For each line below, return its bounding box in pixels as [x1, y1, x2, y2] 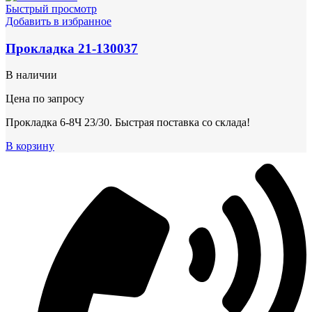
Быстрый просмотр [6, 2, 97, 15]
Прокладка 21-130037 [6, 40, 138, 56]
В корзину [6, 140, 54, 153]
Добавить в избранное [6, 15, 111, 27]
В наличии [6, 69, 57, 81]
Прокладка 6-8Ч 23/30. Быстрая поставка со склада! [6, 116, 250, 129]
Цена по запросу [6, 93, 84, 105]
